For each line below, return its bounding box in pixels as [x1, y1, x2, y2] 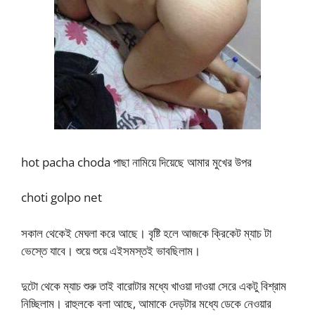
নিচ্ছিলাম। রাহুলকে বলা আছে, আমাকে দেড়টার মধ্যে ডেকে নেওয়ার [21, 295, 271, 311]
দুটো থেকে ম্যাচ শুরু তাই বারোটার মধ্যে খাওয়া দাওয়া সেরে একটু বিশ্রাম [21, 278, 286, 294]
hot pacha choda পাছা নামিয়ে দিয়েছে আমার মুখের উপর [21, 153, 252, 170]
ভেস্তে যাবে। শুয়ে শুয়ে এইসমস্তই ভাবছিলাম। [21, 242, 200, 259]
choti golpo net [21, 189, 102, 205]
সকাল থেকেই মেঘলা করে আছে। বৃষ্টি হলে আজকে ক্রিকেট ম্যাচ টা [21, 224, 271, 241]
